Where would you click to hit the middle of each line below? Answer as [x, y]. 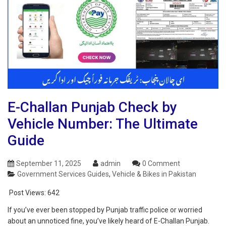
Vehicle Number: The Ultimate [103, 124]
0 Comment [161, 164]
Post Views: [27, 193]
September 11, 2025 [49, 164]
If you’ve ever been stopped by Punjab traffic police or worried [105, 210]
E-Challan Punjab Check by [92, 107]
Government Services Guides [63, 174]
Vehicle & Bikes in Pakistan [154, 174]
